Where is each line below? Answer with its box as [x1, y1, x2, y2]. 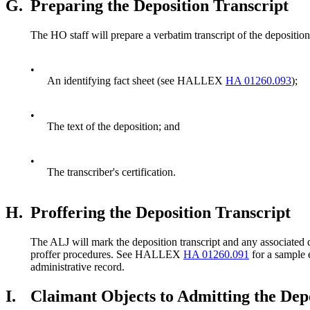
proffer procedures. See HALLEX [30, 248, 183, 261]
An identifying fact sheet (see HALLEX [47, 75, 226, 87]
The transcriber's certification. [47, 166, 176, 179]
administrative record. [30, 261, 125, 273]
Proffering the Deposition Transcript [30, 203, 291, 222]
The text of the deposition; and [47, 120, 180, 133]
